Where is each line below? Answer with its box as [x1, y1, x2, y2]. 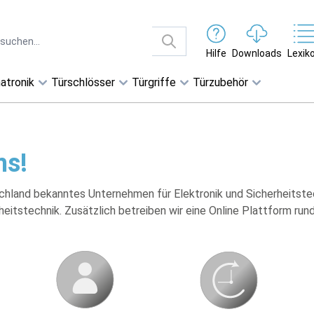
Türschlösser [51, 76, 115, 89]
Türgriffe [132, 76, 176, 89]
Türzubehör [193, 76, 248, 89]
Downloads [231, 48, 282, 59]
